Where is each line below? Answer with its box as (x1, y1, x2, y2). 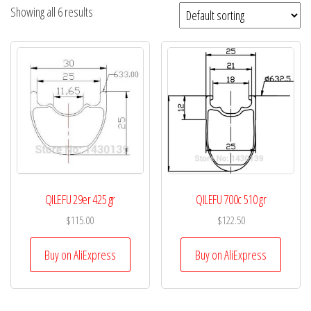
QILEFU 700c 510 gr (195, 190, 267, 208)
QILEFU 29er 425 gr (44, 190, 116, 208)
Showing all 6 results (10, 3, 93, 20)
